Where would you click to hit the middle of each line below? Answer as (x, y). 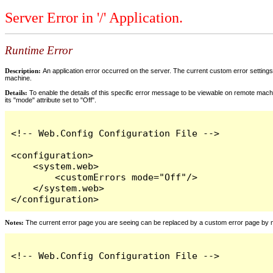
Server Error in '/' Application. (94, 18)
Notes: (14, 222)
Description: (24, 70)
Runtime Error (39, 51)
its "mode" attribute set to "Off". (51, 100)
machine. (18, 78)
